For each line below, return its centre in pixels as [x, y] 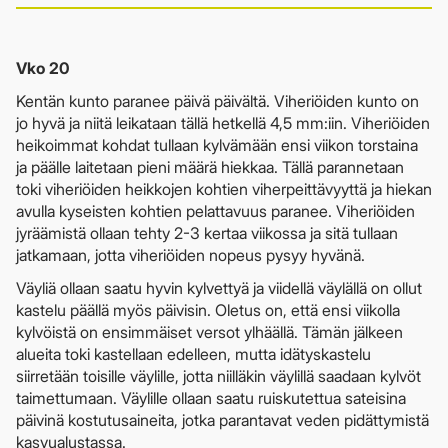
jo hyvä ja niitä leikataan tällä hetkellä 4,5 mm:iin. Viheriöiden [223, 122]
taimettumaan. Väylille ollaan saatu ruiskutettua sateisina [211, 397]
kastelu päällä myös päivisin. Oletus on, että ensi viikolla [208, 309]
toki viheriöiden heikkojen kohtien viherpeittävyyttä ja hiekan [224, 188]
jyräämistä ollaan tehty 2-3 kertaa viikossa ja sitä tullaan [207, 232]
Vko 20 [42, 67]
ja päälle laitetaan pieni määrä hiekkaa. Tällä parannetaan [210, 166]
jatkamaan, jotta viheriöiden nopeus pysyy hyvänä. [190, 254]
